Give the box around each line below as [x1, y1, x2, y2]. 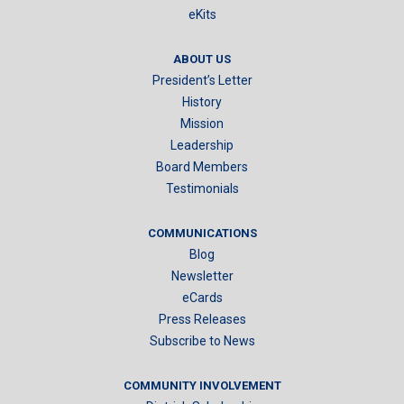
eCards [181, 289, 223, 305]
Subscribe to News [149, 333, 255, 348]
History [182, 94, 222, 109]
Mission [180, 115, 224, 131]
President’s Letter [151, 72, 252, 87]
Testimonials [165, 180, 239, 196]
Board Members [156, 159, 248, 174]
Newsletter [170, 268, 234, 283]
